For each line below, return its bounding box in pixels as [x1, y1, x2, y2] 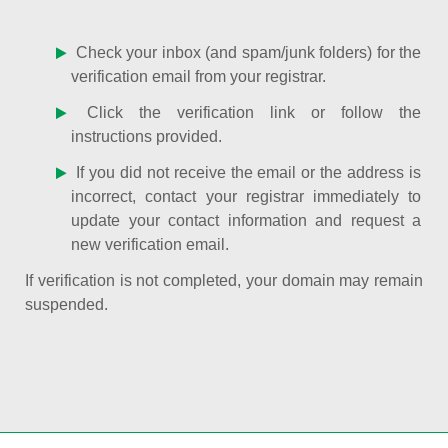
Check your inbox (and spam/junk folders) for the [71, 44, 421, 61]
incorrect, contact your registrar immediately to [71, 188, 421, 205]
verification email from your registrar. [71, 68, 327, 85]
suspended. [25, 296, 108, 313]
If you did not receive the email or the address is [71, 164, 421, 181]
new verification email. [71, 236, 230, 253]
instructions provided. [71, 128, 223, 145]
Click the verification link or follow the [71, 104, 421, 121]
